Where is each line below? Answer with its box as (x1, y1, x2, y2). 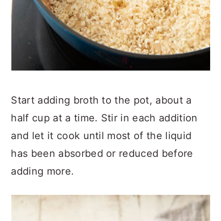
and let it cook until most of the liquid (11, 130, 192, 142)
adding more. (11, 165, 74, 177)
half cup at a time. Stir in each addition (11, 112, 198, 124)
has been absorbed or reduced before (11, 147, 193, 159)
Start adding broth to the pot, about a (11, 94, 192, 106)
